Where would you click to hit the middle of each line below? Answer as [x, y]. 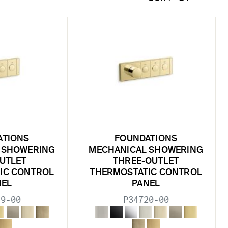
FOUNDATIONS [146, 139]
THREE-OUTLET [146, 161]
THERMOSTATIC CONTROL [146, 173]
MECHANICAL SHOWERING [146, 150]
